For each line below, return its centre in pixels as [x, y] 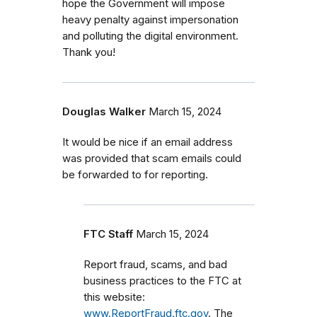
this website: [114, 297]
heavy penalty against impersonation [150, 19]
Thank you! [89, 52]
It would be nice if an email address [148, 142]
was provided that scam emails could [152, 158]
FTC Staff [108, 234]
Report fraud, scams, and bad [155, 264]
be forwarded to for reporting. [135, 174]
